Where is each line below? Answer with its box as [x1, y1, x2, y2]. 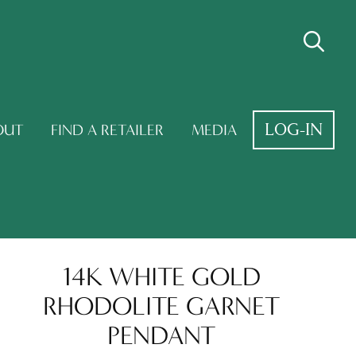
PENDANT [107, 319, 216, 350]
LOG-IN [265, 118, 323, 141]
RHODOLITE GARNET [43, 290, 281, 321]
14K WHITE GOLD [62, 261, 261, 292]
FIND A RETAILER [51, 120, 164, 139]
